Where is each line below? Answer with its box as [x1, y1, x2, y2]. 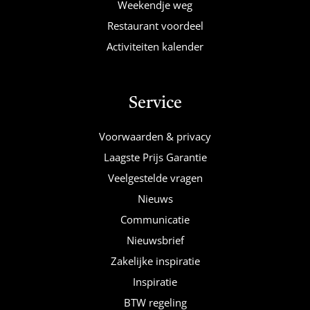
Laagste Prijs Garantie [103, 149, 207, 164]
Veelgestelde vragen [107, 170, 203, 185]
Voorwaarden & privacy [99, 129, 211, 143]
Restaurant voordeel [107, 18, 203, 33]
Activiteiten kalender [107, 39, 203, 53]
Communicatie [120, 212, 190, 226]
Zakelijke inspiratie [110, 253, 200, 268]
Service [128, 95, 182, 112]
